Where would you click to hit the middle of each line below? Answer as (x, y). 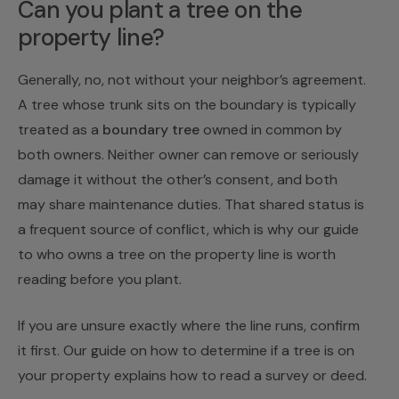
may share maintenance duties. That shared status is (191, 204)
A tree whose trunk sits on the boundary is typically (187, 104)
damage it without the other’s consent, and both (178, 179)
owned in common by (271, 129)
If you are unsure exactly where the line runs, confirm (189, 325)
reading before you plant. (100, 279)
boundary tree (151, 129)
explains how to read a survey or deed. (239, 375)
